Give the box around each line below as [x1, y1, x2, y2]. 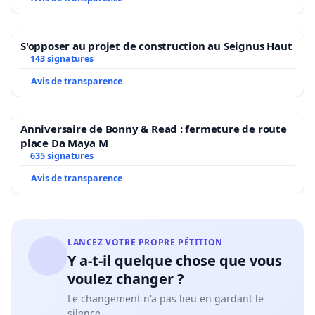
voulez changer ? [67, 269, 184, 288]
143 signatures [30, 52, 94, 65]
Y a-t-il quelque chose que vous [67, 250, 282, 270]
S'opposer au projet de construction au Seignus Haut [20, 38, 292, 53]
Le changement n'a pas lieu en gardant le [67, 291, 264, 305]
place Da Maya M [20, 135, 108, 150]
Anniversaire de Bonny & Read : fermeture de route [20, 121, 287, 136]
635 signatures [30, 149, 94, 162]
